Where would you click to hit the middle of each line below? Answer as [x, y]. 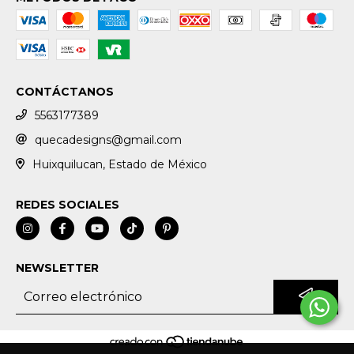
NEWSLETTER [57, 267]
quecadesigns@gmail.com [108, 140]
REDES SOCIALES [68, 204]
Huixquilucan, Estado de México [119, 165]
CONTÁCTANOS [65, 92]
